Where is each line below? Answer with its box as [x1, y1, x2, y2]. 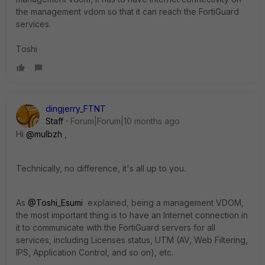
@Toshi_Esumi [28, 198, 83, 208]
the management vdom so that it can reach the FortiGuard [16, 7, 239, 17]
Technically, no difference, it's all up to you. [16, 163, 186, 173]
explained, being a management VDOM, [83, 198, 244, 208]
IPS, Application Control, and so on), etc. [16, 247, 173, 257]
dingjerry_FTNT [46, 104, 106, 114]
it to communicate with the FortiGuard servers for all [16, 222, 215, 232]
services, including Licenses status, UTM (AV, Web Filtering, [16, 235, 248, 245]
